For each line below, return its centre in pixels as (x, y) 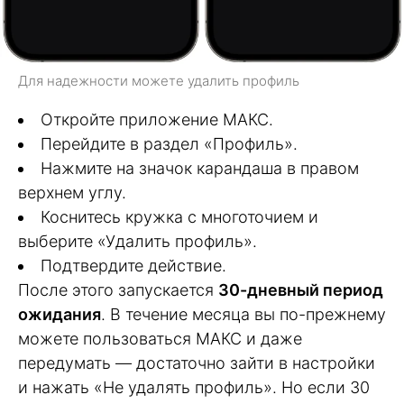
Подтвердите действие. (133, 265)
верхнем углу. (72, 192)
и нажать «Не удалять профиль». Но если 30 (194, 387)
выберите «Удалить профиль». (138, 241)
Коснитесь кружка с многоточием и (179, 216)
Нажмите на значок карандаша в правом (200, 168)
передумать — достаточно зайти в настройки (197, 363)
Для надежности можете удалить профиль (159, 80)
